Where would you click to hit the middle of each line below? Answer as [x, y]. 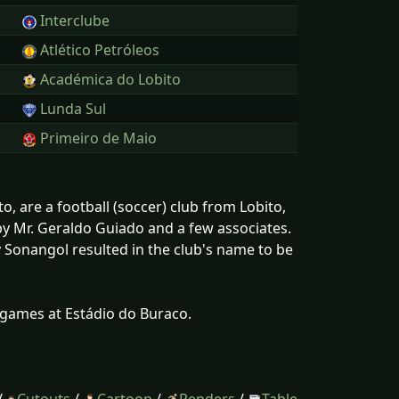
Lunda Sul [73, 109]
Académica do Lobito [110, 80]
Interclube [75, 21]
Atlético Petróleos [100, 50]
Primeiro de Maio [98, 138]
